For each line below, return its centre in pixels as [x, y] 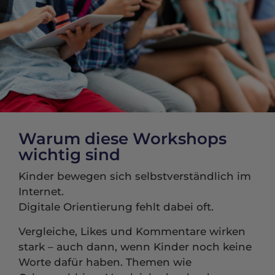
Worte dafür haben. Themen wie [105, 262]
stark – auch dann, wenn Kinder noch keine [135, 246]
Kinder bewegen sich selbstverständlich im [135, 176]
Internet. [41, 192]
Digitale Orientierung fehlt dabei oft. [116, 207]
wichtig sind [69, 155]
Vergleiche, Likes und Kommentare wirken [132, 231]
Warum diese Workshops [122, 139]
